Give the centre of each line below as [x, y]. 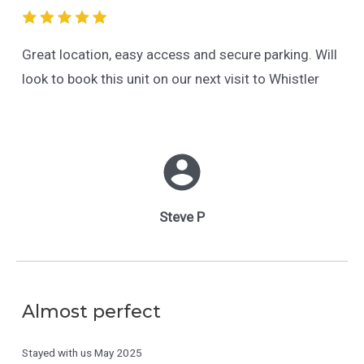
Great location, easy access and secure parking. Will [179, 55]
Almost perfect [91, 312]
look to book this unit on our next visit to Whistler [170, 79]
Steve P [182, 217]
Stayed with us [56, 353]
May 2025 [118, 353]
